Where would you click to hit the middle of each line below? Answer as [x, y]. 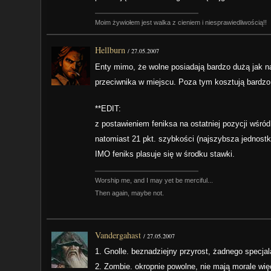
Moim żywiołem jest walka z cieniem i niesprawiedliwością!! [181, 22]
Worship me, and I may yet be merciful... [154, 180]
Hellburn [110, 50]
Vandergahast [118, 235]
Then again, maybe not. [130, 193]
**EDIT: [108, 109]
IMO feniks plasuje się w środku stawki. [165, 154]
